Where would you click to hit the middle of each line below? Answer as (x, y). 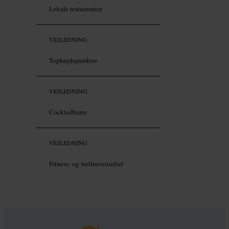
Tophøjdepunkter (73, 61)
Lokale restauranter (76, 9)
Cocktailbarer (68, 112)
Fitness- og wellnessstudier (86, 164)
